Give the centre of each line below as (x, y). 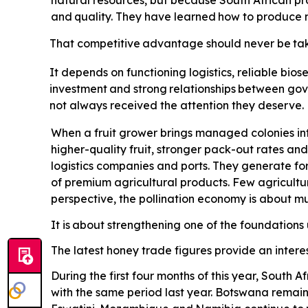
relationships (202, 89)
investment (78, 89)
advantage (173, 44)
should (224, 44)
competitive (108, 44)
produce (279, 17)
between (262, 89)
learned (195, 17)
